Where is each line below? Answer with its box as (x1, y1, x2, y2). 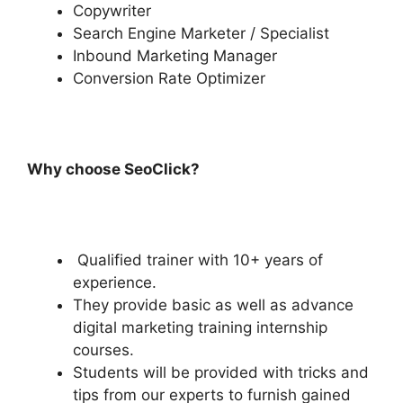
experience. (73, 273, 157, 291)
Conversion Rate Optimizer (73, 68, 265, 87)
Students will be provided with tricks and (73, 363, 369, 381)
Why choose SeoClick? (27, 159, 200, 178)
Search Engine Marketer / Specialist (73, 23, 329, 42)
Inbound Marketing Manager (73, 46, 277, 65)
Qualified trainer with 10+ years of (73, 250, 323, 269)
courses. (73, 340, 134, 359)
